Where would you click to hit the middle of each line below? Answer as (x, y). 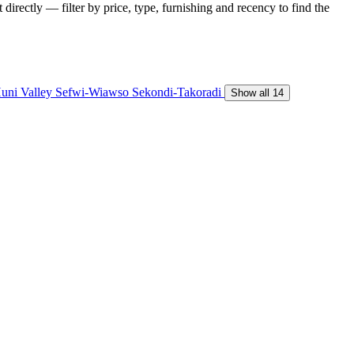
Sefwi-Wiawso (94, 92)
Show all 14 (257, 92)
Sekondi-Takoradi (178, 92)
